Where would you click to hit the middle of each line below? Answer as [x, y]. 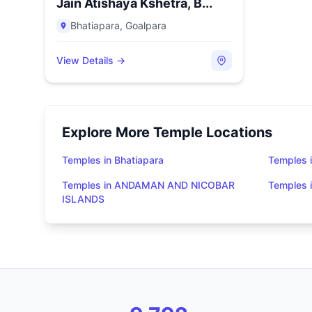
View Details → [91, 60]
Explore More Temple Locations [167, 132]
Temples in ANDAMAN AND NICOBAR [148, 185]
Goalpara [146, 25]
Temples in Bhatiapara [113, 160]
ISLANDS [83, 199]
